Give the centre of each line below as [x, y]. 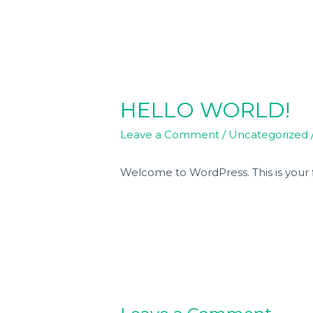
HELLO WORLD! [205, 110]
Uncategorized [269, 135]
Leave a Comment [170, 135]
